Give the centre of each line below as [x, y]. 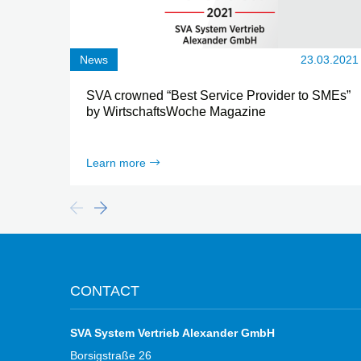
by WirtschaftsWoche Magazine [176, 112]
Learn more [116, 163]
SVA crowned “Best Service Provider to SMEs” [218, 96]
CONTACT [105, 291]
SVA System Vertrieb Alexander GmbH [172, 333]
